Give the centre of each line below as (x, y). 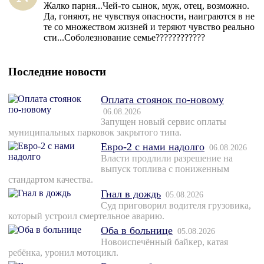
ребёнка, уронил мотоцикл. (63, 253)
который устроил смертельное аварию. (86, 216)
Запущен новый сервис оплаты (164, 122)
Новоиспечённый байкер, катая (164, 242)
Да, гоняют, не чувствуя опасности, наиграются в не (149, 16)
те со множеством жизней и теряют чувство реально (149, 27)
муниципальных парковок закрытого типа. (95, 133)
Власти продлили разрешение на (167, 159)
